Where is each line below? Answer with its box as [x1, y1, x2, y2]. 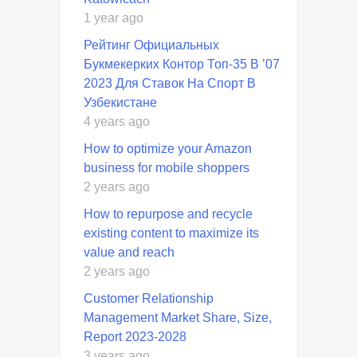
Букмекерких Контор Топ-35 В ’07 [84, 57, 280, 71]
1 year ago [84, 10, 143, 25]
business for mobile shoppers [84, 160, 249, 175]
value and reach [84, 245, 175, 259]
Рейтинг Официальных [84, 37, 219, 52]
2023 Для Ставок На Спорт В [84, 76, 256, 90]
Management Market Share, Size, [84, 310, 272, 324]
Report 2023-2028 [84, 329, 186, 343]
